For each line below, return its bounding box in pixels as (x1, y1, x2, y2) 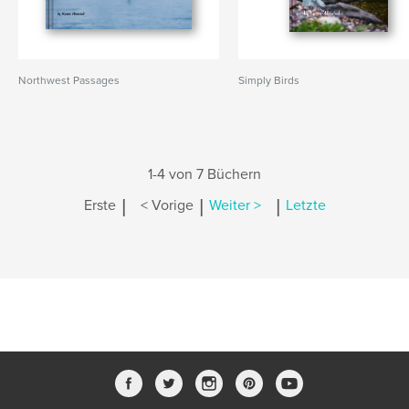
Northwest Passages (18, 74, 120, 87)
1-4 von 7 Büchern (148, 165, 261, 184)
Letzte (285, 196, 326, 215)
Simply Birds (238, 74, 300, 87)
